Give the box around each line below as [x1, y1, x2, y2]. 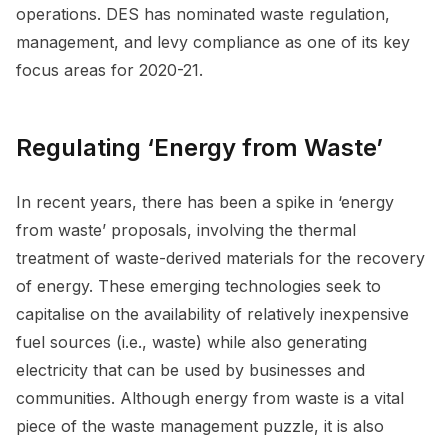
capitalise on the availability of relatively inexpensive [16, 303, 409, 324]
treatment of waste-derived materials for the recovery [16, 247, 425, 268]
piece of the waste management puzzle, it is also [16, 415, 384, 436]
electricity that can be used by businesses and [16, 359, 365, 380]
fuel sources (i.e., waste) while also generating [16, 331, 367, 352]
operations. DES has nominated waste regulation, [16, 3, 390, 24]
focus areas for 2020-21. [16, 59, 203, 80]
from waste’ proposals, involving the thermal [16, 219, 356, 240]
